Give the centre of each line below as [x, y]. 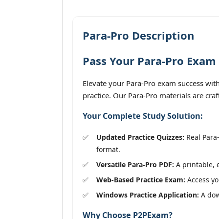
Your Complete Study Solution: [143, 116]
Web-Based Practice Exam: [141, 179]
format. [108, 149]
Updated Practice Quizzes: [140, 137]
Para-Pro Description [138, 35]
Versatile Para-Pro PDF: [135, 164]
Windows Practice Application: [148, 195]
